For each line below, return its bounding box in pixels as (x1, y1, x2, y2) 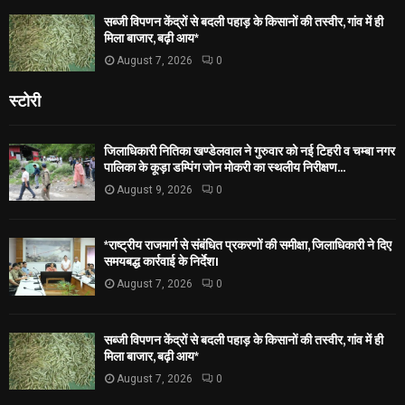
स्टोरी (9, 88, 41, 112)
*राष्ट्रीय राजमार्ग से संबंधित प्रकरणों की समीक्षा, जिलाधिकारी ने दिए (104, 235, 391, 257)
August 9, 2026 (117, 184, 193, 197)
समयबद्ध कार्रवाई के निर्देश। (104, 251, 219, 273)
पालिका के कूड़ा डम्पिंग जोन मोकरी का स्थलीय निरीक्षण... (104, 157, 345, 179)
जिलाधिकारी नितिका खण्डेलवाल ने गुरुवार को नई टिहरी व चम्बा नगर (104, 141, 395, 163)
